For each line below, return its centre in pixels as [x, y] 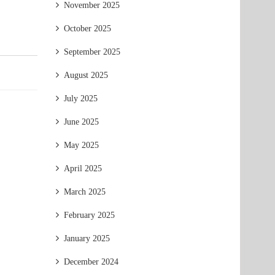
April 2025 [83, 168]
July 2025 [81, 99]
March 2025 [85, 192]
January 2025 [87, 238]
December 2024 [91, 262]
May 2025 [81, 145]
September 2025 [92, 52]
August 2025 [86, 75]
